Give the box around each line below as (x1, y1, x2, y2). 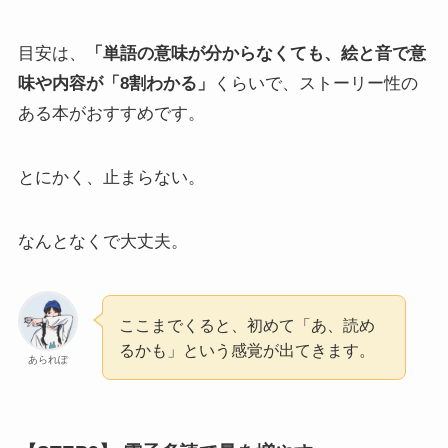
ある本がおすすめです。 (17, 104, 205, 124)
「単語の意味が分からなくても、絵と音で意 (85, 44, 426, 64)
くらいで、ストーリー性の (213, 74, 418, 94)
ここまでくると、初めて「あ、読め (119, 315, 376, 334)
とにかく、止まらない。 (17, 168, 205, 188)
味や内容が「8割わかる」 (17, 74, 214, 94)
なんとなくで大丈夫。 (17, 232, 188, 252)
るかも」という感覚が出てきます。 (119, 340, 376, 359)
